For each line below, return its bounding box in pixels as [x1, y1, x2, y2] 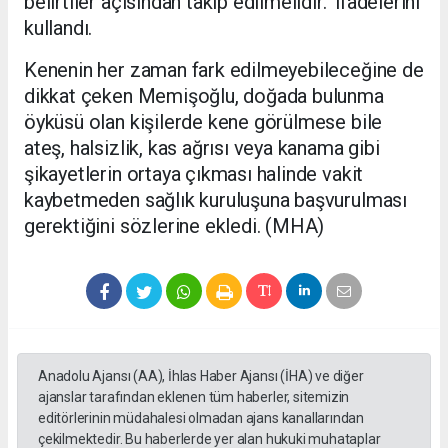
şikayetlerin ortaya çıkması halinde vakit [24, 162, 364, 187]
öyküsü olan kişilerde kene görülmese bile [24, 110, 383, 135]
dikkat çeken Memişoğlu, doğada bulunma [24, 84, 384, 109]
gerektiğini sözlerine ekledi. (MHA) [24, 214, 325, 239]
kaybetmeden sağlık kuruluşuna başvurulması [24, 188, 407, 213]
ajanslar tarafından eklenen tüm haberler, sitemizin [38, 389, 350, 406]
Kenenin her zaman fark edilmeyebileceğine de [24, 58, 424, 83]
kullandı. [24, 16, 93, 41]
